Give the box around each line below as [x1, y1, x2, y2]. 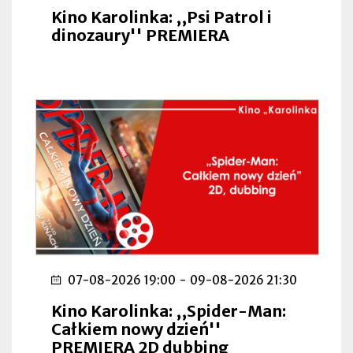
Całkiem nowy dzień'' [51, 318, 221, 339]
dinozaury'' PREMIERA [51, 24, 229, 45]
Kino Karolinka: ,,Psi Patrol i [51, 6, 272, 27]
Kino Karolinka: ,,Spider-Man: [51, 300, 286, 321]
